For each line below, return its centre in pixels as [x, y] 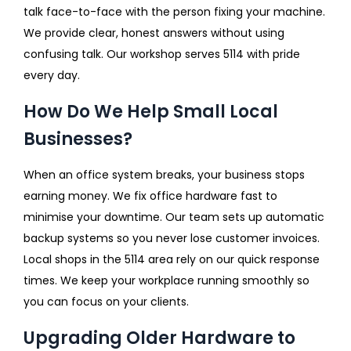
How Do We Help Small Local [151, 111]
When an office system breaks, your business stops [164, 174]
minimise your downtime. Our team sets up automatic [174, 217]
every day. [52, 75]
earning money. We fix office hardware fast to [150, 195]
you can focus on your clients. [106, 301]
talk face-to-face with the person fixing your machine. [174, 11]
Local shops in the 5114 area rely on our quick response [172, 259]
